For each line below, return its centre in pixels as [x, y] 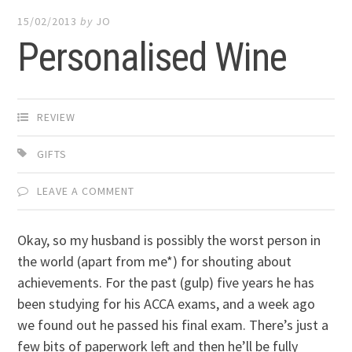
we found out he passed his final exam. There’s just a [173, 325]
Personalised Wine [152, 57]
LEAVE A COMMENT [86, 191]
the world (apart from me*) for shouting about [155, 262]
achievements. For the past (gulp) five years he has [166, 283]
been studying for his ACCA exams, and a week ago [167, 304]
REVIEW [57, 117]
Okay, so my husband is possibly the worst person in [169, 240]
